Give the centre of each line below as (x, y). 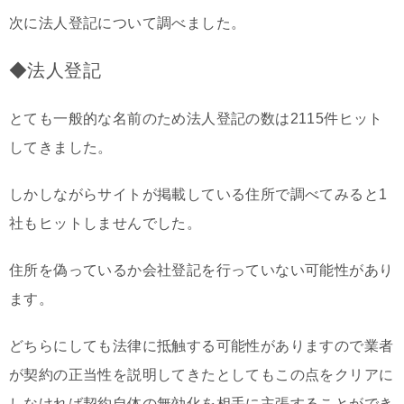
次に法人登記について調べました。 (128, 23)
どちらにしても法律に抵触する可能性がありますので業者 (202, 345)
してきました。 (61, 147)
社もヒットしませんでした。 (106, 223)
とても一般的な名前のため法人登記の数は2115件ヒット (196, 118)
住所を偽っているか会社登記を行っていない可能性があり (202, 270)
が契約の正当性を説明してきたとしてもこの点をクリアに (202, 374)
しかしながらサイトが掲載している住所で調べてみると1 (198, 194)
